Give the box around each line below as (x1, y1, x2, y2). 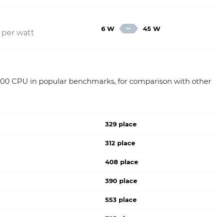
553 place (105, 196, 137, 203)
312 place (105, 139, 136, 147)
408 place (105, 158, 139, 166)
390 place (105, 177, 138, 185)
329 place (105, 120, 137, 128)
